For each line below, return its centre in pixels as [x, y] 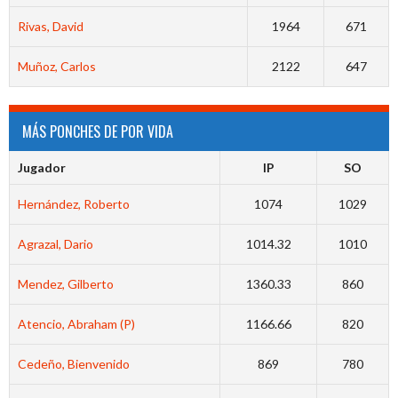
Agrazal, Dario [55, 244]
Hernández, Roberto [73, 204]
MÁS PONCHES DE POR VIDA [98, 132]
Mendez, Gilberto [65, 284]
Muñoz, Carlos [56, 67]
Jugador [41, 168]
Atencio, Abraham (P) [76, 324]
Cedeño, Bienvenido [73, 364]
